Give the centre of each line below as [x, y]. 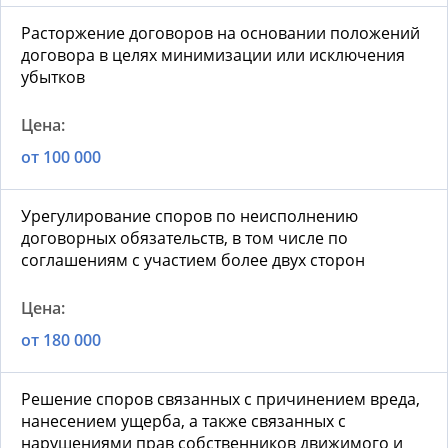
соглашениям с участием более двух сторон [193, 260]
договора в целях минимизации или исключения [213, 55]
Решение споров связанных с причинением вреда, [220, 399]
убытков [53, 77]
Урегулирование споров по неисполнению [189, 216]
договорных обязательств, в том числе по [184, 238]
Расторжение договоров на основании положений [220, 33]
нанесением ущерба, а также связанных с [183, 421]
